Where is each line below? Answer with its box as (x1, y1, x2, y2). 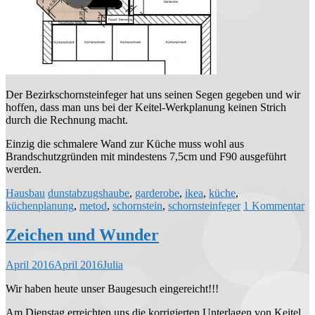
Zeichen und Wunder (6, 226, 159, 245)
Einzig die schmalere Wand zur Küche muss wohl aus (6, 137, 244, 150)
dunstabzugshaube (48, 186, 129, 199)
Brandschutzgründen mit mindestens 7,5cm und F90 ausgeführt (6, 150, 286, 162)
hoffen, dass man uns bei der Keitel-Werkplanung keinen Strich (6, 101, 286, 113)
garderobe (135, 186, 179, 199)
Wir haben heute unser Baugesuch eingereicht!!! (6, 283, 219, 295)
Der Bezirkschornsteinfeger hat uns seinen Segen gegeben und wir (6, 88, 300, 101)
